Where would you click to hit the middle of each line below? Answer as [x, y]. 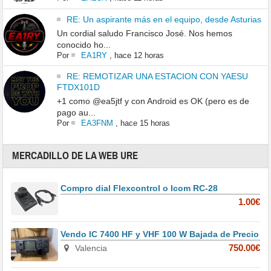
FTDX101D [78, 87]
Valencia [90, 248]
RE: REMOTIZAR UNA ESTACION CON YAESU [157, 77]
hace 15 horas [145, 123]
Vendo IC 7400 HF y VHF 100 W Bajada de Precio [160, 234]
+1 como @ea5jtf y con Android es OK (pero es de [153, 101]
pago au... [76, 113]
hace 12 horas [139, 56]
